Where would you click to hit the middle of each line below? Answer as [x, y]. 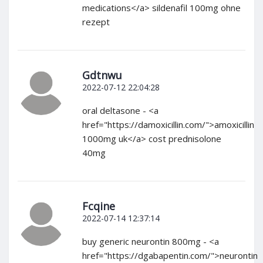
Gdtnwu [102, 75]
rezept [96, 22]
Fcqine [99, 206]
